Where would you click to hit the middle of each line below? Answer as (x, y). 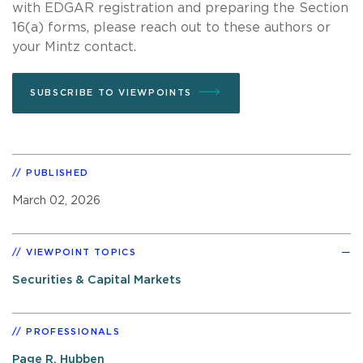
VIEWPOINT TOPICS (81, 252)
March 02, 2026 (56, 200)
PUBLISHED (58, 173)
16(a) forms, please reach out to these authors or (171, 27)
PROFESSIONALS (73, 331)
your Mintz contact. (74, 47)
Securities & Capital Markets (96, 280)
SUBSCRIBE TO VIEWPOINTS (111, 92)
